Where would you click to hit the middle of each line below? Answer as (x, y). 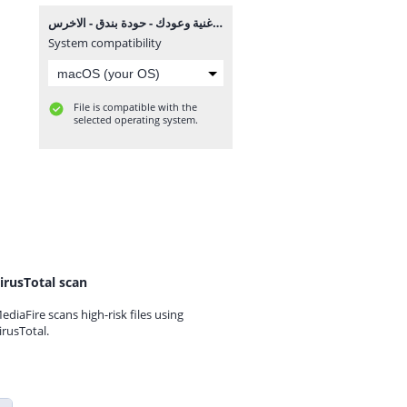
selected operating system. (136, 119)
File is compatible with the (135, 107)
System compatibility (105, 43)
